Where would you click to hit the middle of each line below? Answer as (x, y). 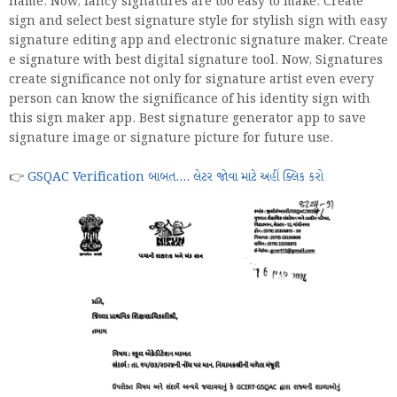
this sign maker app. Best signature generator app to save (187, 119)
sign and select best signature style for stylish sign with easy (198, 21)
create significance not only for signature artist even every (191, 80)
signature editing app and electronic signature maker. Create (198, 41)
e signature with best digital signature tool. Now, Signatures (196, 60)
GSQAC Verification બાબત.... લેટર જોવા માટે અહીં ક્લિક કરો (175, 177)
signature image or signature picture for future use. (171, 138)
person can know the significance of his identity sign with (190, 99)
